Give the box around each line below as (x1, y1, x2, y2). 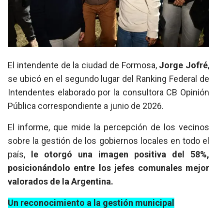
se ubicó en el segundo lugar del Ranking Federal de (8, 74, 209, 84)
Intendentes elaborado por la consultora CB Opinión (8, 87, 209, 98)
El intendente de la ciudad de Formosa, (8, 60, 159, 71)
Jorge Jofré (159, 60, 208, 71)
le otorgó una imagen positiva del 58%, (31, 149, 209, 160)
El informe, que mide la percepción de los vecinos (8, 122, 209, 133)
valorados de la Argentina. (8, 176, 113, 187)
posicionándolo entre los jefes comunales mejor (8, 163, 209, 173)
